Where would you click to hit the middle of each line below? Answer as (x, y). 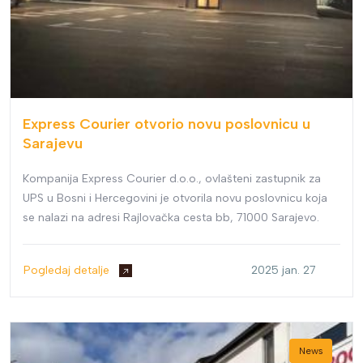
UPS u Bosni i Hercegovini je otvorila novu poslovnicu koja (175, 198)
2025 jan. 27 (284, 270)
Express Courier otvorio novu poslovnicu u (167, 124)
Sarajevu (53, 143)
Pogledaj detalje (68, 270)
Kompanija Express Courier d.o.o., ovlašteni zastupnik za (172, 179)
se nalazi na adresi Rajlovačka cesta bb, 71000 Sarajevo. (171, 218)
